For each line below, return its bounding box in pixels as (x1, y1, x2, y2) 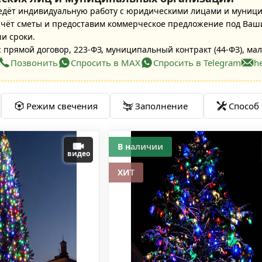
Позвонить (11, 57, 58, 68)
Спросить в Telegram (153, 57, 241, 68)
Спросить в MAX (71, 57, 140, 68)
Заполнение (135, 100, 188, 112)
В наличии (118, 141, 163, 152)
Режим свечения (26, 100, 98, 112)
